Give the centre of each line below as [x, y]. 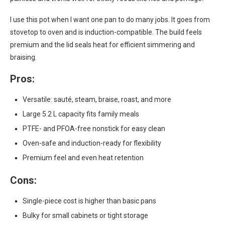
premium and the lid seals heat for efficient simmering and [102, 45]
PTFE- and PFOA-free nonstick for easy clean [94, 129]
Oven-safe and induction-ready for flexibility [92, 143]
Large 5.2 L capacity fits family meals [81, 114]
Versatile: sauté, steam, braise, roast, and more [97, 99]
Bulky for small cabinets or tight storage [85, 215]
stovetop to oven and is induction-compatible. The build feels [106, 32]
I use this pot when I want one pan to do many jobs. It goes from [110, 20]
